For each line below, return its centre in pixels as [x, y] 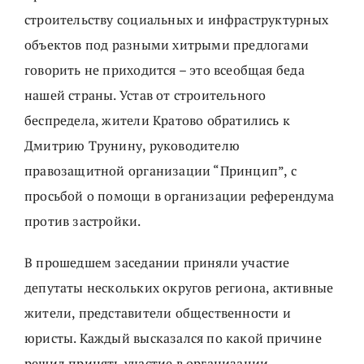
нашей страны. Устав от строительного [145, 95]
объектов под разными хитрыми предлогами [167, 45]
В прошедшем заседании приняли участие [157, 263]
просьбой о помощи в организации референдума [179, 196]
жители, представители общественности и [158, 313]
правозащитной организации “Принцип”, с [160, 171]
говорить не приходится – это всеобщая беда [165, 70]
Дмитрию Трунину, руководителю [132, 146]
